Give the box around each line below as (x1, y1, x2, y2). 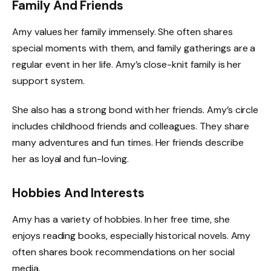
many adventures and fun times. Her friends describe (12, 135, 244, 149)
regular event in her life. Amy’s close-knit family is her (12, 58, 242, 71)
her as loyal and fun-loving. (12, 152, 129, 165)
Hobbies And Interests (12, 184, 145, 201)
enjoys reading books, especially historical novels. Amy (12, 229, 251, 243)
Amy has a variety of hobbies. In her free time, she (12, 213, 230, 226)
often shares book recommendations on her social (12, 246, 235, 259)
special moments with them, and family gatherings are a (12, 42, 256, 55)
